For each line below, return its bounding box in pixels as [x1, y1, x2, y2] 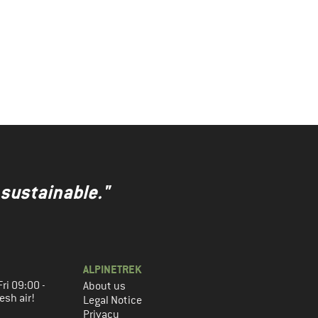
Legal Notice [83, 293, 142, 307]
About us [83, 279, 126, 293]
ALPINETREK [83, 262, 141, 277]
